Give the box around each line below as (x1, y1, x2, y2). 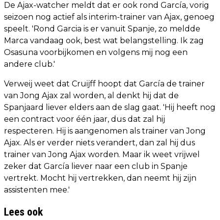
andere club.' (4, 59, 55, 69)
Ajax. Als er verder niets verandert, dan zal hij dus (4, 137, 195, 147)
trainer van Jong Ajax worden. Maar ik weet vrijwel (4, 149, 200, 159)
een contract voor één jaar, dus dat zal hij (4, 114, 165, 124)
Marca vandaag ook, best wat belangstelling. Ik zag (4, 35, 204, 45)
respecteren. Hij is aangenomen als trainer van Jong (4, 126, 206, 136)
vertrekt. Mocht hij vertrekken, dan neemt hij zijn (4, 173, 196, 183)
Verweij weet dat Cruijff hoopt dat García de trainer (4, 79, 205, 88)
